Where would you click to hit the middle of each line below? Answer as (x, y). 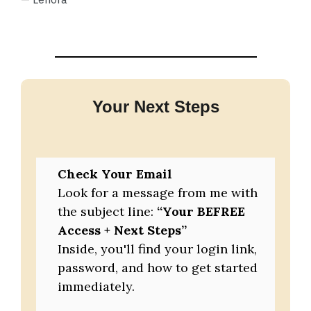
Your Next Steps (155, 107)
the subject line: (108, 212)
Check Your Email (115, 174)
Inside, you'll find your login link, (158, 249)
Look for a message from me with (158, 193)
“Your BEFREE (201, 212)
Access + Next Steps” (123, 230)
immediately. (96, 287)
